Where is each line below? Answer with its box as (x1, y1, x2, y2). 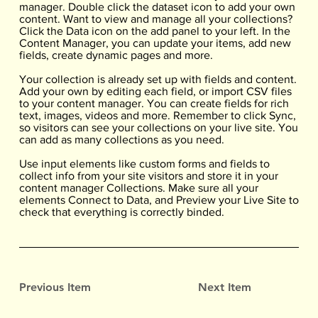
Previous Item (18, 280, 91, 295)
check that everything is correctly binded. (18, 206, 224, 219)
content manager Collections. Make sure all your (18, 182, 258, 194)
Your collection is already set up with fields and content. (18, 73, 297, 86)
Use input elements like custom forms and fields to (18, 158, 270, 170)
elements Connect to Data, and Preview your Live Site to (18, 194, 299, 207)
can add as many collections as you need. (18, 133, 230, 146)
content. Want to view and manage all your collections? (18, 13, 292, 26)
